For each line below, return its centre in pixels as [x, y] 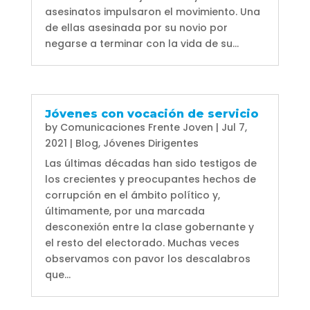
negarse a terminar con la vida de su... [142, 43]
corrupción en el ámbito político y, [132, 195]
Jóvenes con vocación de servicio [152, 113]
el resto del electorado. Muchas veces [142, 243]
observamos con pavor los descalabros [147, 258]
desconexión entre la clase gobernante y [149, 227]
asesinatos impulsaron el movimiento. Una [152, 11]
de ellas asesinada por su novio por [136, 27]
